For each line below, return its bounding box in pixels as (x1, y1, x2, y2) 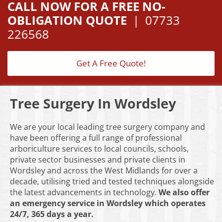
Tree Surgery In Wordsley (10, 94, 176, 113)
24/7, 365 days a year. (10, 209, 94, 220)
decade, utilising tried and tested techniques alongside (10, 176, 214, 187)
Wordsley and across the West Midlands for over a (10, 165, 198, 176)
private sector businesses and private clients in (10, 154, 185, 166)
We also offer (159, 187, 210, 198)
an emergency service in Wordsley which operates (10, 198, 206, 209)
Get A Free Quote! (76, 57, 146, 69)
